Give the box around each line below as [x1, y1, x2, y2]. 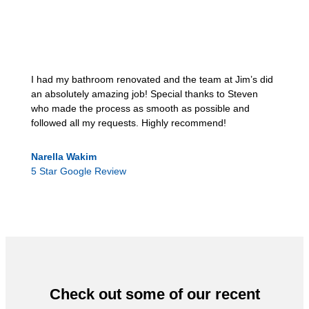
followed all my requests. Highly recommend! [31, 117, 226, 128]
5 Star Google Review [31, 165, 126, 177]
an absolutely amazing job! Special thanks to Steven [31, 88, 258, 99]
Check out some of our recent [49, 285, 260, 303]
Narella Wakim [31, 150, 97, 162]
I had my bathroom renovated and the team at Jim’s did [31, 73, 273, 85]
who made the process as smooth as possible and [31, 102, 250, 114]
